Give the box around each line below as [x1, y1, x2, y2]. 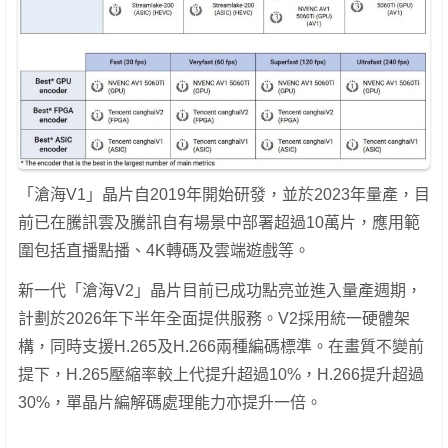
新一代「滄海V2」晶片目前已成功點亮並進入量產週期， [18, 282, 422, 300]
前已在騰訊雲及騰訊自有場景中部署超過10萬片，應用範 [18, 214, 420, 232]
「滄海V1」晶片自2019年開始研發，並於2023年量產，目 [18, 186, 430, 204]
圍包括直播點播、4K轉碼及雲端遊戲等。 [18, 242, 310, 260]
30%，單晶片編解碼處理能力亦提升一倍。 [18, 394, 322, 412]
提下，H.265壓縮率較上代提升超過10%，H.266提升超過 [18, 366, 424, 384]
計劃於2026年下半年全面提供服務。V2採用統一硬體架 [18, 310, 410, 328]
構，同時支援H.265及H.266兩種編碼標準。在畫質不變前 [18, 338, 424, 356]
